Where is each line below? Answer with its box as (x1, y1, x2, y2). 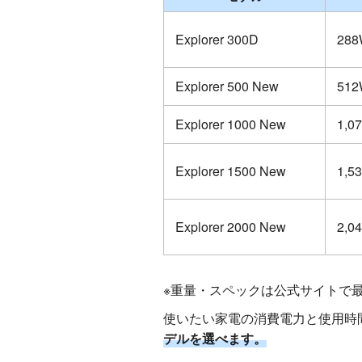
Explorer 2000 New (175, 217, 286, 236)
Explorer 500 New (175, 77, 279, 95)
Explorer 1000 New (175, 115, 286, 133)
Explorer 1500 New (175, 162, 286, 180)
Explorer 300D (175, 30, 259, 48)
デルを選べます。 (163, 329, 267, 347)
